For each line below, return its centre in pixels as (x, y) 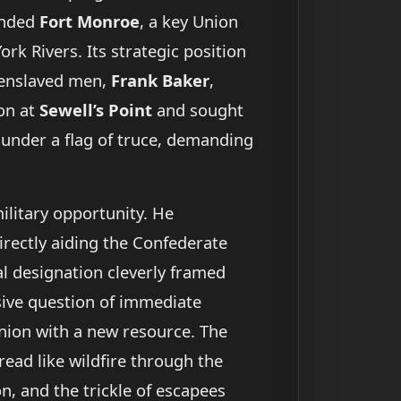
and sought (198, 110)
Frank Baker (160, 81)
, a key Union (189, 21)
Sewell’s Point (96, 110)
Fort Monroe (90, 21)
